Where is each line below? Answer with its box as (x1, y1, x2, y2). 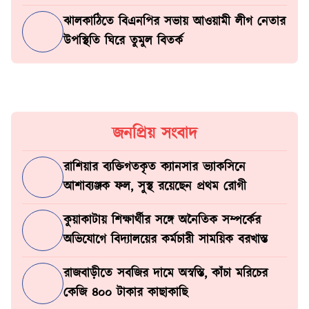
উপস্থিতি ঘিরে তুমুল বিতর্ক (63, 32, 183, 50)
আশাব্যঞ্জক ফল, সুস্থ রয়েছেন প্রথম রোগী (63, 178, 246, 197)
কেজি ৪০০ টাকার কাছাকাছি (63, 284, 188, 303)
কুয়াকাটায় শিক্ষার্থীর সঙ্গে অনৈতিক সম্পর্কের (63, 212, 261, 230)
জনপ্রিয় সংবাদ (112, 122, 197, 146)
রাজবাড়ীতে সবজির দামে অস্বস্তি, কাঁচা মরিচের (63, 265, 268, 283)
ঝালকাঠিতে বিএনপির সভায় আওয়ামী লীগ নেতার (63, 12, 286, 31)
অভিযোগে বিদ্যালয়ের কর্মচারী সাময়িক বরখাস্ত (63, 231, 268, 250)
